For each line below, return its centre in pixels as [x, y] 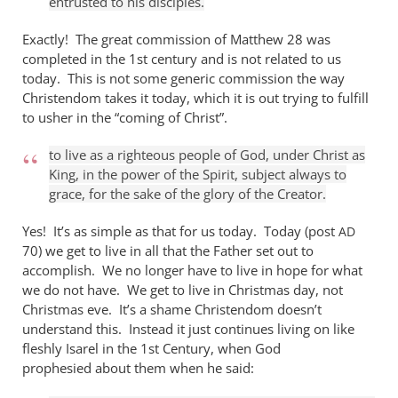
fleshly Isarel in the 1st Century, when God [151, 348]
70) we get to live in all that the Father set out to [168, 251]
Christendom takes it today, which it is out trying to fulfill [195, 98]
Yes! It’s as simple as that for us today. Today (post [180, 231]
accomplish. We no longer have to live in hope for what [192, 270]
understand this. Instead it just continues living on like [188, 329]
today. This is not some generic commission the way [183, 78]
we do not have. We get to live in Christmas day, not [183, 290]
